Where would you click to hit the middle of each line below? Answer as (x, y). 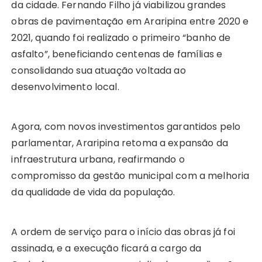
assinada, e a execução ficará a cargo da (106, 248)
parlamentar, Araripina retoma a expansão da (120, 143)
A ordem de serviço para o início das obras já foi (123, 232)
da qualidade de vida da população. (93, 192)
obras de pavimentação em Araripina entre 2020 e (130, 21)
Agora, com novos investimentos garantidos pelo (126, 126)
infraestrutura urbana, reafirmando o (98, 159)
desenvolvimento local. (65, 87)
